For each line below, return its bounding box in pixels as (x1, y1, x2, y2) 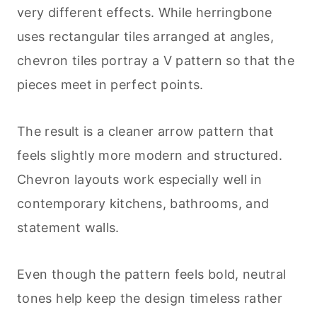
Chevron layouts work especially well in (17, 172, 263, 188)
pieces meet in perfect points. (17, 77, 204, 93)
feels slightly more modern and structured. (17, 148, 283, 163)
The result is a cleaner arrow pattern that (17, 124, 275, 139)
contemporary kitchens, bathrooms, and (17, 196, 270, 212)
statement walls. (17, 220, 120, 236)
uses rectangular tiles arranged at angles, (17, 29, 275, 45)
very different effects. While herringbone (17, 5, 272, 21)
